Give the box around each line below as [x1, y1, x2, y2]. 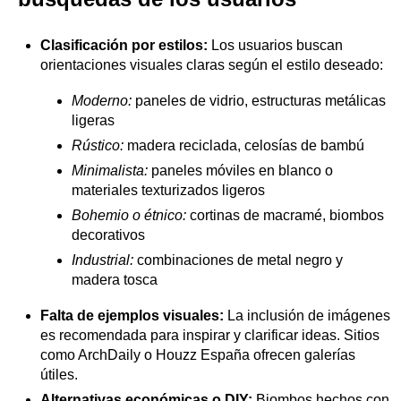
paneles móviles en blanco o [148, 163, 333, 178]
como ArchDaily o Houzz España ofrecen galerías [40, 347, 355, 363]
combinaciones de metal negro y [133, 252, 343, 268]
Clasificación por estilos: [40, 38, 208, 53]
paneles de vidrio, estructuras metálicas [132, 93, 386, 108]
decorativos [72, 227, 145, 243]
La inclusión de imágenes [224, 308, 390, 323]
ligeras [72, 113, 115, 128]
